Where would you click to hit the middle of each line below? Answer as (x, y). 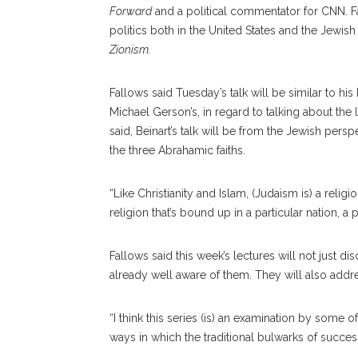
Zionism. (130, 50)
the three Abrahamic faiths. (177, 150)
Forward (131, 11)
